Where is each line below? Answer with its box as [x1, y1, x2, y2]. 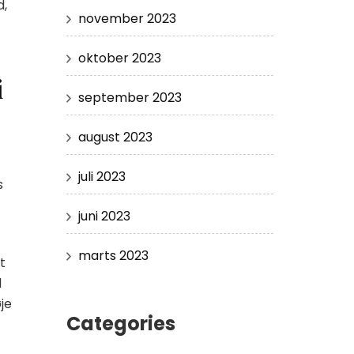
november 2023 [77, 9, 176, 28]
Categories [66, 310, 175, 337]
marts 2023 [77, 246, 149, 265]
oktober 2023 [77, 48, 161, 67]
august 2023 [77, 127, 153, 146]
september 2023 [77, 88, 182, 107]
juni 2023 [77, 206, 130, 225]
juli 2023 [77, 167, 126, 186]
